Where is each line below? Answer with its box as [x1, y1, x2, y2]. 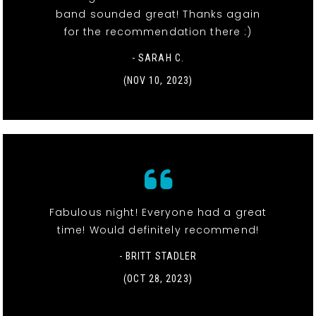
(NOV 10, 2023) [123, 74, 193, 86]
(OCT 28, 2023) [123, 272, 193, 284]
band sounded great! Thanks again [56, 6, 260, 21]
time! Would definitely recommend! [57, 222, 259, 237]
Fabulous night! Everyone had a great [49, 205, 267, 219]
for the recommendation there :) [63, 24, 253, 39]
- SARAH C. [131, 51, 185, 63]
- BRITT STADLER [119, 250, 197, 262]
